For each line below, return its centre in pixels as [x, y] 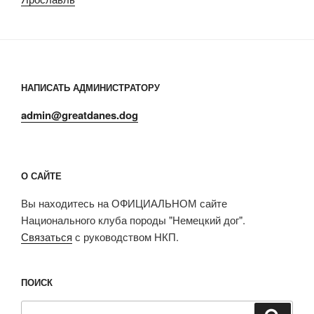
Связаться [47, 236]
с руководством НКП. [125, 236]
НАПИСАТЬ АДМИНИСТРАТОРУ [90, 87]
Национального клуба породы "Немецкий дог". [133, 219]
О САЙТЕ [41, 176]
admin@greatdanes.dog [80, 115]
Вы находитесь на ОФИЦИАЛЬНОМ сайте [124, 203]
